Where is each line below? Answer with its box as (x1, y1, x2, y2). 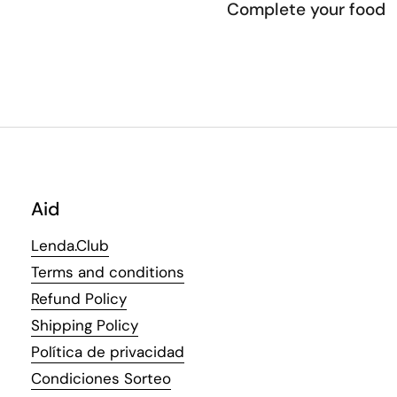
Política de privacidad (30, 341, 184, 362)
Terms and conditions (30, 261, 184, 282)
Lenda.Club (30, 235, 109, 255)
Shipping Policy (30, 315, 138, 335)
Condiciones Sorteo (30, 368, 171, 388)
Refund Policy (30, 288, 127, 308)
